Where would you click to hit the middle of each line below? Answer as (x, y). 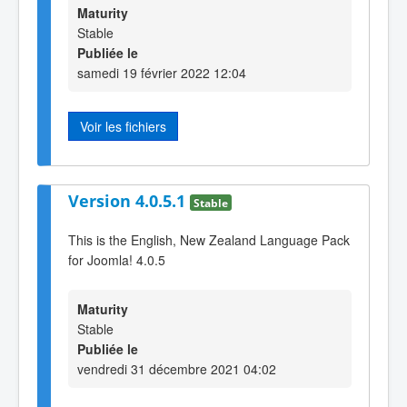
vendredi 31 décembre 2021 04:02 (177, 369)
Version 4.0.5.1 (129, 201)
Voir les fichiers (123, 127)
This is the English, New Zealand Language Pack (209, 240)
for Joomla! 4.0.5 (117, 260)
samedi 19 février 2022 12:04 (162, 73)
